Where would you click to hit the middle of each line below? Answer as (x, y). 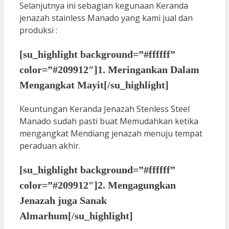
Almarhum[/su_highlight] (76, 216)
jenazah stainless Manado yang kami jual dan (106, 18)
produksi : (38, 30)
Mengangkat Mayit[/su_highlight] (94, 85)
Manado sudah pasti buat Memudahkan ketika (109, 121)
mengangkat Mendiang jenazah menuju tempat (111, 134)
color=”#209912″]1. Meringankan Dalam (109, 70)
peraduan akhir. (50, 146)
